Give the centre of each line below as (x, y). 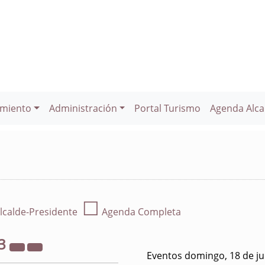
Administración (83, 108)
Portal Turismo (168, 108)
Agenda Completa (140, 212)
